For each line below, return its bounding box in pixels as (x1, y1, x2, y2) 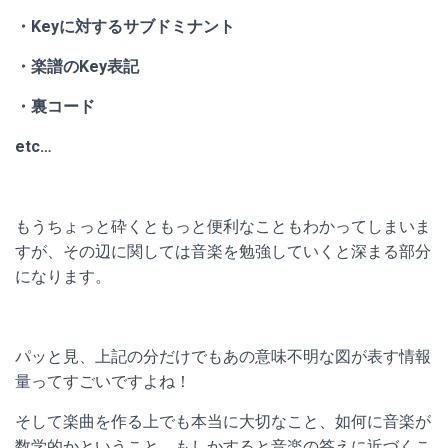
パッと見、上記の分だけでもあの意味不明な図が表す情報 (15, 347, 431, 367)
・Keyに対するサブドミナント (15, 17, 235, 37)
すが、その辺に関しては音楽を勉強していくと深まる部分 (15, 242, 431, 262)
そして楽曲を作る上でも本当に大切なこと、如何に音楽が (15, 412, 431, 432)
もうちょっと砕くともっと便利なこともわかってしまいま (15, 217, 431, 237)
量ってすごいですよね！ (15, 372, 191, 392)
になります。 (15, 267, 111, 287)
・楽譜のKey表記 (15, 57, 139, 77)
